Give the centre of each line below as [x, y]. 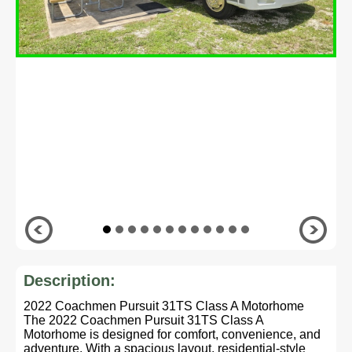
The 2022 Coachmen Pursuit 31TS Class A [143, 320]
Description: [70, 280]
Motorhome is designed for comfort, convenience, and [172, 334]
